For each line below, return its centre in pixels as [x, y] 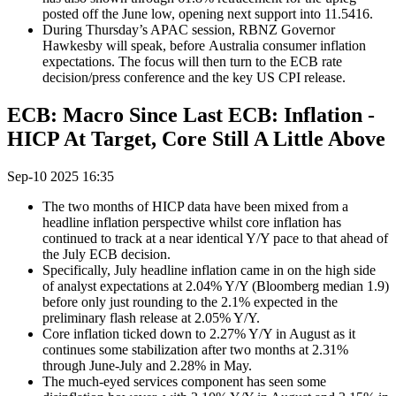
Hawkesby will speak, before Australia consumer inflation [204, 46]
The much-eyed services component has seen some [184, 381]
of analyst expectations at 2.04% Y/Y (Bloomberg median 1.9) [216, 286]
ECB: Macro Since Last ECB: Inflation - [191, 115]
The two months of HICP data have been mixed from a [195, 206]
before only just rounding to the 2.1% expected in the [190, 301]
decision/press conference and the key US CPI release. [194, 78]
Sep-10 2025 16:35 [61, 176]
